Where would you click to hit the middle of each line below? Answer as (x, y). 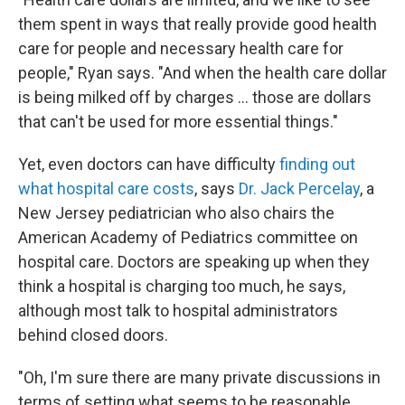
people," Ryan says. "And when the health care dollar (202, 73)
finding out (317, 165)
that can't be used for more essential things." (178, 122)
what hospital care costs (106, 189)
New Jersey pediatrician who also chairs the (176, 213)
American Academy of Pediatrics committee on (188, 238)
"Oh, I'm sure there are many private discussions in (199, 378)
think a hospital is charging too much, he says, (182, 287)
